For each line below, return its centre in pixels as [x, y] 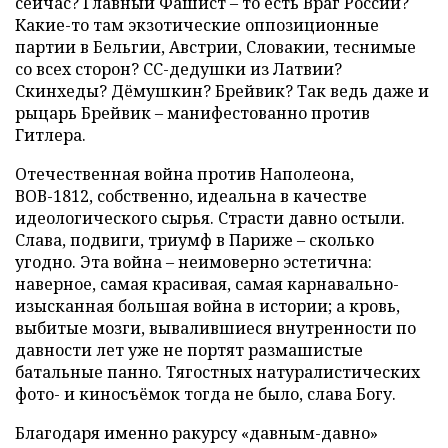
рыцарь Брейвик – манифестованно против [192, 113]
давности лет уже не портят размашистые [189, 350]
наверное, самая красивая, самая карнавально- [207, 284]
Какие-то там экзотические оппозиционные [197, 25]
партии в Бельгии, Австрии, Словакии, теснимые [215, 47]
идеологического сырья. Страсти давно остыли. [210, 218]
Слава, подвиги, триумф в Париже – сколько [194, 240]
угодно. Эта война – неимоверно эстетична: [193, 262]
